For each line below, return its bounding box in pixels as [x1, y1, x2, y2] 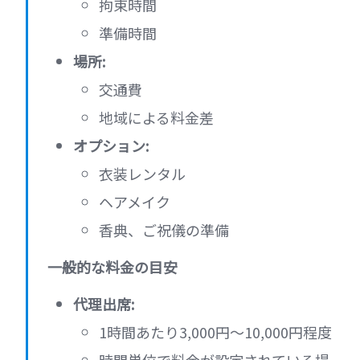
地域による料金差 [99, 107, 214, 129]
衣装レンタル [99, 163, 186, 185]
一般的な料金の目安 [47, 256, 178, 278]
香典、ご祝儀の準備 [99, 219, 229, 241]
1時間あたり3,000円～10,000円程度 [99, 321, 332, 343]
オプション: [73, 135, 149, 157]
